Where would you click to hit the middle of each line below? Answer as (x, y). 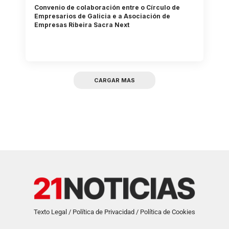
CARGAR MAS (114, 81)
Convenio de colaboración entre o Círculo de (107, 7)
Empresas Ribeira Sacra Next (82, 25)
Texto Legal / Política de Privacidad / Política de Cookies (114, 212)
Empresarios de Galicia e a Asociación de (102, 16)
